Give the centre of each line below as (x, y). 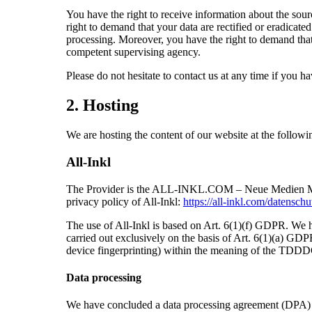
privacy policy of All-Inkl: (124, 201)
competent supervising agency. (133, 52)
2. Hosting (102, 106)
